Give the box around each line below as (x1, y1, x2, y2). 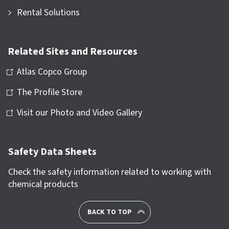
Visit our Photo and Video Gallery (17, 106, 142, 119)
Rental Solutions (17, 6, 80, 19)
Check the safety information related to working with (8, 165, 211, 178)
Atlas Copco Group (17, 65, 87, 78)
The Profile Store (17, 85, 82, 99)
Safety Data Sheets (8, 144, 97, 159)
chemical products (8, 177, 78, 191)
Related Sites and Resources (8, 44, 138, 59)
